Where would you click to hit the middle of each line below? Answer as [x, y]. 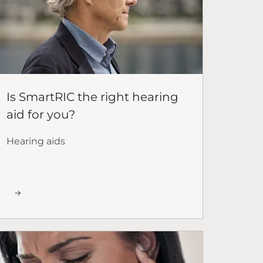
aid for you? [41, 114]
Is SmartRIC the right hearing [92, 97]
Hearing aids [36, 141]
